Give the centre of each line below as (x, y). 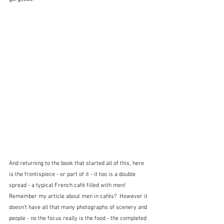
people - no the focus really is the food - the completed (78, 219)
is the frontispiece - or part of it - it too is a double (73, 175)
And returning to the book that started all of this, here (77, 164)
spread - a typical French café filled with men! (69, 186)
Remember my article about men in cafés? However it (79, 197)
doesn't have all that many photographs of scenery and (79, 208)
